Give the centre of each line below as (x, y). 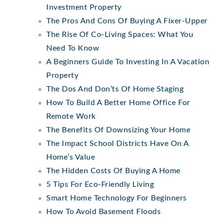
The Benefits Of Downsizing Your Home (118, 130)
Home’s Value (71, 157)
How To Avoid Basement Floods (103, 211)
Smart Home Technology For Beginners (117, 198)
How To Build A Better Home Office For (118, 102)
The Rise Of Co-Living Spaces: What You (120, 34)
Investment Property (84, 7)
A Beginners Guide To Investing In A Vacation (128, 62)
